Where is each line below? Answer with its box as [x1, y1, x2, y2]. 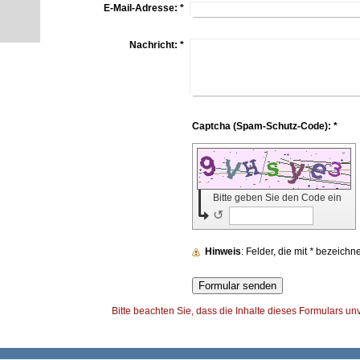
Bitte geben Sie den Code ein [213, 192, 345, 204]
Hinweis [205, 246, 242, 258]
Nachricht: [129, 39, 178, 51]
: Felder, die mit [246, 246, 310, 258]
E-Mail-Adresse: [103, 2, 178, 14]
